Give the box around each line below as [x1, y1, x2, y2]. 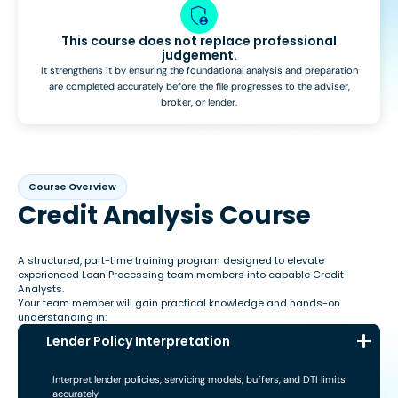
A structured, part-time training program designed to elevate [18, 253, 324, 268]
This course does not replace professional [61, 31, 337, 50]
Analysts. [18, 282, 64, 297]
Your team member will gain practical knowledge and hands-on [18, 296, 340, 311]
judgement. [161, 45, 237, 64]
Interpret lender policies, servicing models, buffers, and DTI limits [52, 372, 346, 386]
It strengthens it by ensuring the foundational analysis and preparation [40, 63, 358, 76]
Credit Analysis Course [18, 198, 311, 234]
